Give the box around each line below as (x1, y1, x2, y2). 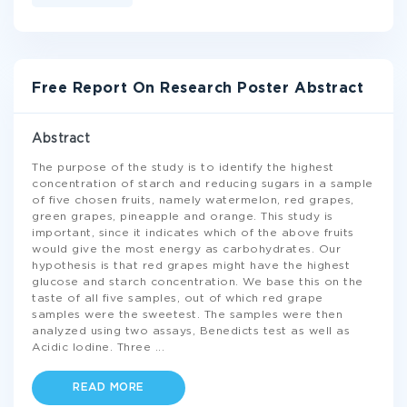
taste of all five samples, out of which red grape (32, 293, 323, 303)
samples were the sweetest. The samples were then (32, 310, 342, 320)
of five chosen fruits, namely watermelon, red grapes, (32, 195, 354, 205)
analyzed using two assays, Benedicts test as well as (32, 326, 350, 336)
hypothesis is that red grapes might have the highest (32, 261, 350, 271)
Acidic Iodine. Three (32, 342, 155, 352)
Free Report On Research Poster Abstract (32, 82, 364, 95)
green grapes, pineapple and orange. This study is (32, 212, 333, 222)
